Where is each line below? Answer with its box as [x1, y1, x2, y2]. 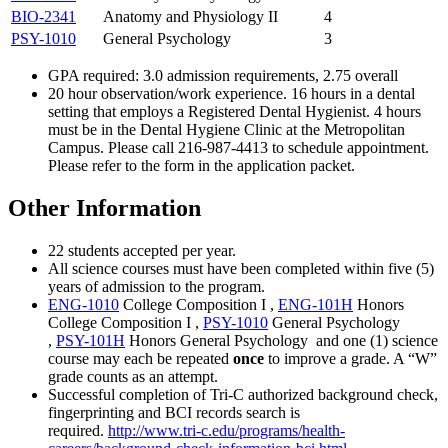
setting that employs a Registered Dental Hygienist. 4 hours [48, 102, 421, 120]
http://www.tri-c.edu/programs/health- [108, 421, 345, 439]
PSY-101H [56, 331, 125, 349]
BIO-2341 [11, 7, 76, 25]
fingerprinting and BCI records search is [48, 403, 300, 421]
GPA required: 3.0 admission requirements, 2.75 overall [48, 66, 398, 84]
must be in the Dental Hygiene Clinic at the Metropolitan [48, 120, 405, 138]
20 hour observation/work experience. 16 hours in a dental [48, 84, 415, 102]
